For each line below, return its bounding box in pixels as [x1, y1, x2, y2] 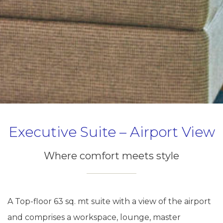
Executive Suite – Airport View [8, 123, 215, 140]
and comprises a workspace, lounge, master [7, 213, 181, 222]
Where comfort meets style [44, 150, 179, 162]
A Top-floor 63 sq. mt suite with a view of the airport [7, 197, 211, 206]
